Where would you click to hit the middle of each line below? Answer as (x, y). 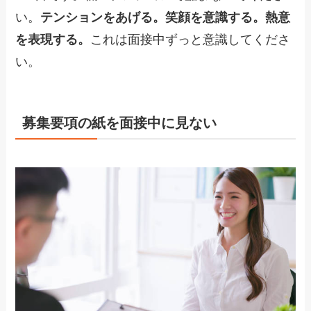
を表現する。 (53, 40)
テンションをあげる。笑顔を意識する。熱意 (166, 18)
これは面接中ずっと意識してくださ (191, 40)
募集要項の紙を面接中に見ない (120, 123)
